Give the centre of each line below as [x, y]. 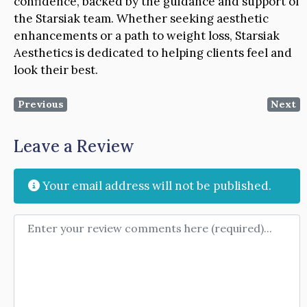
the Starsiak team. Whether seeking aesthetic [141, 19]
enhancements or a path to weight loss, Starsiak [147, 36]
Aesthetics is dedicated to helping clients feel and [153, 53]
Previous [40, 105]
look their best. [56, 70]
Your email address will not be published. [156, 185]
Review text [46, 222]
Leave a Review [74, 146]
